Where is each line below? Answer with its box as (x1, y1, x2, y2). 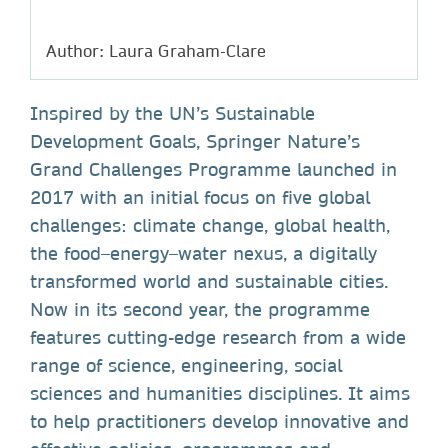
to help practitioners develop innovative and (30, 409, 409, 433)
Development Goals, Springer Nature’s (30, 129, 360, 153)
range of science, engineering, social (30, 353, 342, 377)
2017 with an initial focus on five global (30, 185, 370, 209)
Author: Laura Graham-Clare (46, 39, 266, 61)
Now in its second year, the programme (30, 297, 370, 321)
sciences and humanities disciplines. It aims (30, 381, 410, 405)
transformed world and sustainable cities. (30, 269, 388, 293)
